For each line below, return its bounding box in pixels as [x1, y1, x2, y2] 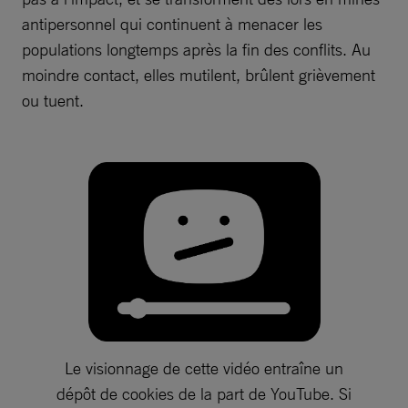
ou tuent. [22, 89, 84, 110]
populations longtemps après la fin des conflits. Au [22, 38, 371, 59]
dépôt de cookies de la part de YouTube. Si [56, 383, 352, 404]
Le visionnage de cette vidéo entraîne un [65, 358, 343, 379]
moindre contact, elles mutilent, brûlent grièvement [22, 64, 375, 85]
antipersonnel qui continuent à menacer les [22, 13, 322, 34]
